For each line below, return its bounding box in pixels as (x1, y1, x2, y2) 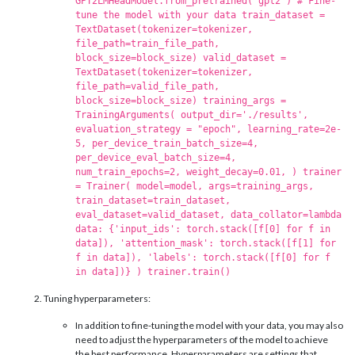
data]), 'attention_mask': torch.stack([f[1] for (75, 238, 336, 250)
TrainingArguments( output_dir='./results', (75, 109, 308, 121)
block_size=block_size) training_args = (75, 95, 286, 107)
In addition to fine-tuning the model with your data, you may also (75, 319, 343, 332)
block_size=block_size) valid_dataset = (75, 52, 286, 64)
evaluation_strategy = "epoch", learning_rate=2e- (75, 124, 342, 136)
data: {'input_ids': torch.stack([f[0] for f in (75, 223, 330, 235)
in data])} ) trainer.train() (75, 266, 231, 278)
